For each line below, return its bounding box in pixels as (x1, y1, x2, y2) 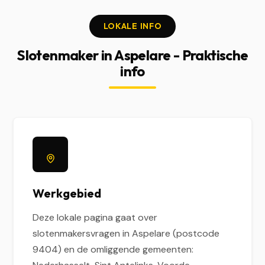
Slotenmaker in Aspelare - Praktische (17, 46, 248, 64)
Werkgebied (33, 186, 102, 201)
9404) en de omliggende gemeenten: (33, 243, 194, 256)
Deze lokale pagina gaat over (33, 211, 158, 224)
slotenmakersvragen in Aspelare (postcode (33, 227, 220, 240)
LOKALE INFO (103, 21, 162, 31)
